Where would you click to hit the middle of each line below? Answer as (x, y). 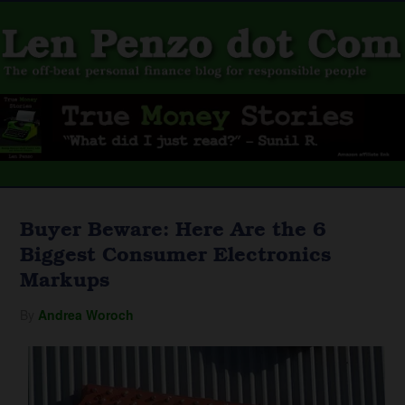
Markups (65, 278)
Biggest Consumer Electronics (176, 253)
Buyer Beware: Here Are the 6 (174, 228)
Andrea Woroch (86, 315)
